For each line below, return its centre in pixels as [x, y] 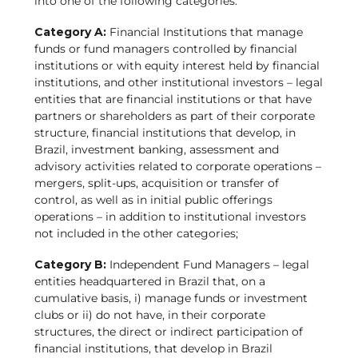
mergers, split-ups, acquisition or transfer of [156, 183]
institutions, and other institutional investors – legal [178, 82]
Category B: [70, 265]
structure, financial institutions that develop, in [165, 132]
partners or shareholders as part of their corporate [174, 115]
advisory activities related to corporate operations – [177, 166]
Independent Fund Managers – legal [207, 265]
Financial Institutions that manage [204, 32]
